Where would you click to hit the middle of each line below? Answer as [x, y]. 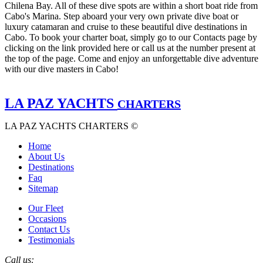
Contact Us [49, 230]
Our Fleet [46, 208]
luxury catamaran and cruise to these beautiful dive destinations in [126, 27]
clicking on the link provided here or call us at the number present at [130, 48]
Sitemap [43, 188]
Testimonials [51, 240]
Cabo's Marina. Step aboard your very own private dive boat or [122, 16]
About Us [46, 157]
